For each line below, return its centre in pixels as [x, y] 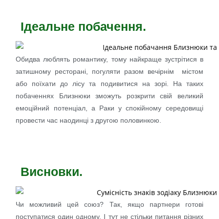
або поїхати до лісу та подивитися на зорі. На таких [109, 84]
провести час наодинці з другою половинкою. [89, 120]
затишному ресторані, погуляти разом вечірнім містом [109, 72]
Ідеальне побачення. [84, 27]
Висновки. [52, 172]
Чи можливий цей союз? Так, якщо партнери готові [109, 204]
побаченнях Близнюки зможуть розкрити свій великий [109, 96]
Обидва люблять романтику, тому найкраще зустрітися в [109, 59]
